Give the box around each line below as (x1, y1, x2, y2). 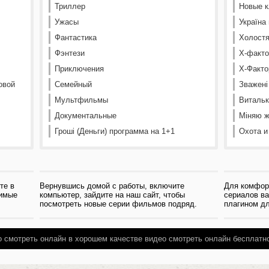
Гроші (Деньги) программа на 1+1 (55, 127, 175, 136)
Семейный (55, 80, 92, 89)
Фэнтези (55, 49, 85, 58)
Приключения (55, 64, 104, 73)
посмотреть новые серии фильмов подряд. (40, 199, 197, 208)
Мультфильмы (55, 95, 108, 104)
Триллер (55, 2, 85, 11)
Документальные (55, 111, 116, 120)
